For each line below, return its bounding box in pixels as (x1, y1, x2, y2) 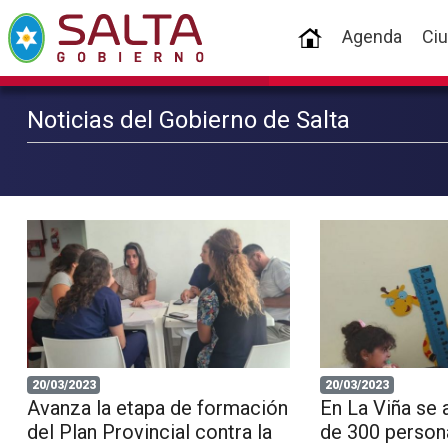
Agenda (341, 25, 402, 47)
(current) (321, 25, 392, 47)
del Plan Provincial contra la (26, 420, 272, 445)
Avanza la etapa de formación (26, 396, 288, 421)
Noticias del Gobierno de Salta (26, 106, 350, 134)
